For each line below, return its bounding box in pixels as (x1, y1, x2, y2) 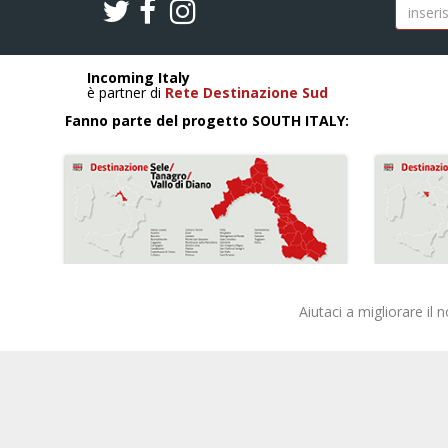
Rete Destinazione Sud (165, 82, 328, 102)
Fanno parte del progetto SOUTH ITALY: (65, 110, 349, 130)
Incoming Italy (87, 67, 190, 87)
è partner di (87, 82, 165, 102)
